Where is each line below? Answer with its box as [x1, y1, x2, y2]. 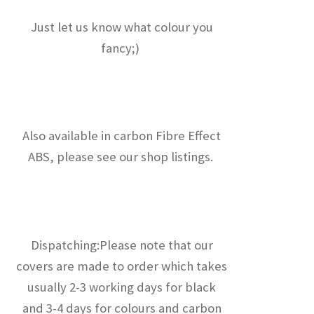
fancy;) [101, 40, 143, 57]
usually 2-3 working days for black [27, 278, 217, 295]
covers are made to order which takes [16, 257, 228, 274]
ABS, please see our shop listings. [27, 149, 216, 165]
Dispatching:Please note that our [30, 236, 213, 253]
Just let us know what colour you [30, 19, 213, 36]
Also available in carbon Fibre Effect [22, 128, 221, 144]
